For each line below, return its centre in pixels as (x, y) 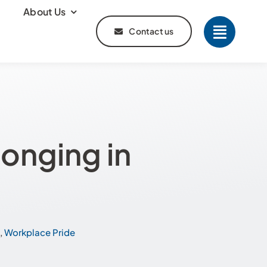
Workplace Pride (40, 232)
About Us (45, 12)
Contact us (151, 31)
